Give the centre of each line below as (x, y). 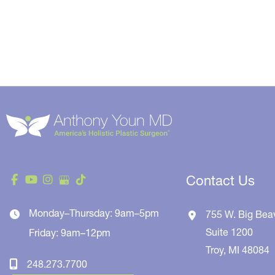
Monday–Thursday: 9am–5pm (94, 213)
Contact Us (221, 180)
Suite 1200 (230, 232)
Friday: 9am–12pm (70, 232)
